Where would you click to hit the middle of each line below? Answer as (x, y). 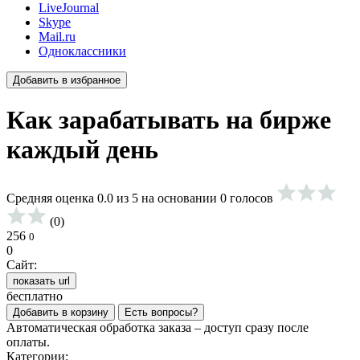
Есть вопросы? (161, 312)
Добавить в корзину (61, 312)
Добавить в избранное (67, 80)
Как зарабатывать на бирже (169, 120)
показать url (41, 280)
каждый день (82, 150)
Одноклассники (82, 51)
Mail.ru (57, 37)
